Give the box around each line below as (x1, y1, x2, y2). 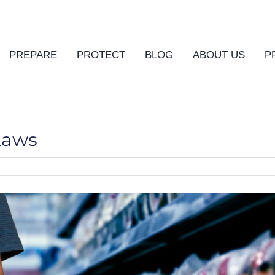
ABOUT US (192, 49, 245, 61)
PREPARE (9, 49, 57, 61)
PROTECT (76, 49, 125, 61)
